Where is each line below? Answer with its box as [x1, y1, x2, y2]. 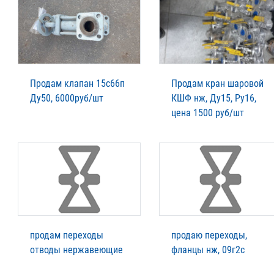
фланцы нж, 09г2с [171, 243, 245, 256]
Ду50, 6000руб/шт [30, 92, 103, 104]
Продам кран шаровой [171, 77, 264, 89]
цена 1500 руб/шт [171, 106, 244, 119]
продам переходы [30, 229, 103, 241]
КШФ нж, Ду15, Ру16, [171, 92, 256, 104]
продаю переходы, [171, 229, 247, 241]
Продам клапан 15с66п [30, 77, 125, 89]
